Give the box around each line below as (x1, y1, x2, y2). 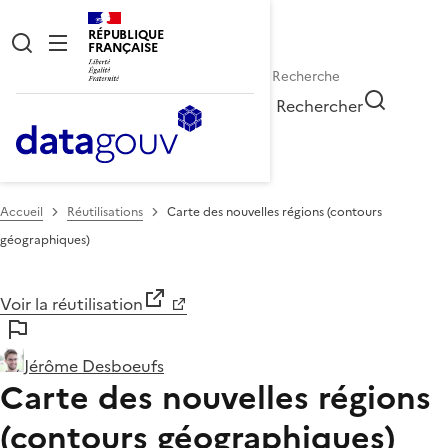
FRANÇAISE (88, 38, 158, 57)
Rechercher (276, 93, 364, 118)
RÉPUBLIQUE (88, 25, 164, 44)
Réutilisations (67, 202, 143, 221)
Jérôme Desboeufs (24, 353, 164, 378)
